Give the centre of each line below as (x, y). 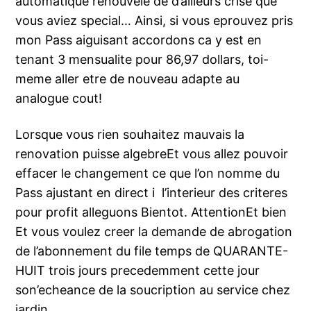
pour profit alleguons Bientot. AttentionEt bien (151, 212)
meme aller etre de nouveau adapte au (128, 79)
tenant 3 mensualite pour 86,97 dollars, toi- (142, 60)
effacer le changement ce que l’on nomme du (148, 174)
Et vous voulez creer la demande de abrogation (154, 232)
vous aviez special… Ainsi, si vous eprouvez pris (154, 21)
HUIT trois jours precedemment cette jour (138, 271)
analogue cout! (59, 99)
